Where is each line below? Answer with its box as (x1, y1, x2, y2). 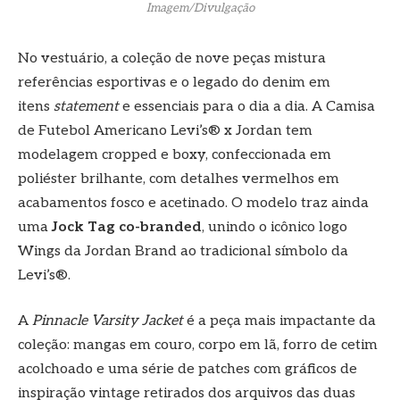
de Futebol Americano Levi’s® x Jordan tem (18, 121, 312, 139)
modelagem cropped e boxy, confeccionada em (18, 146, 331, 163)
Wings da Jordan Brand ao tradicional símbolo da (18, 242, 348, 260)
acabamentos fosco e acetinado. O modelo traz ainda (18, 194, 369, 212)
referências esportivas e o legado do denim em (18, 73, 330, 91)
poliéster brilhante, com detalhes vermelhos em (18, 170, 339, 187)
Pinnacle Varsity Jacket (32, 312, 187, 330)
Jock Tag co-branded (52, 218, 202, 236)
